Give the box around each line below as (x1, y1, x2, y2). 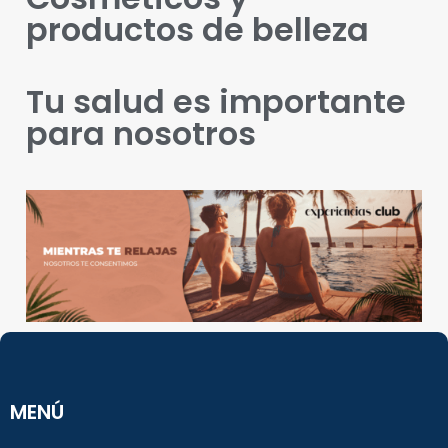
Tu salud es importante (26, 78, 406, 124)
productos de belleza (26, 6, 369, 52)
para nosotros (26, 110, 256, 156)
